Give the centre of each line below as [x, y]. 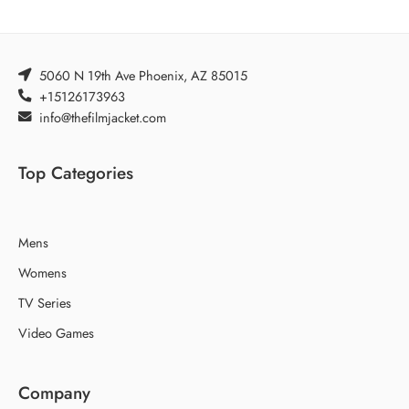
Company [54, 393]
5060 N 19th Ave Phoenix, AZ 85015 [144, 75]
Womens [42, 272]
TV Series [45, 302]
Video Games [56, 332]
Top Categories [76, 173]
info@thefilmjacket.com [103, 117]
